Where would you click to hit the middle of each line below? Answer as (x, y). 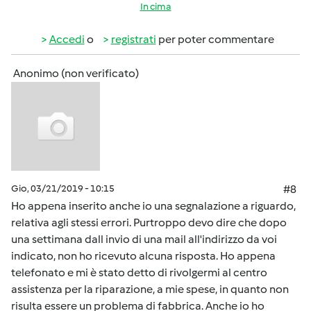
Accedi (67, 39)
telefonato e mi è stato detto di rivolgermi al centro (139, 272)
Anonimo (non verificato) (76, 73)
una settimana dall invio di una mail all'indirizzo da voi (144, 239)
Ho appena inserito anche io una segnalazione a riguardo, (153, 206)
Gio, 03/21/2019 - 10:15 (63, 188)
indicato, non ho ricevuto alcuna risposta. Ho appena (143, 256)
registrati (133, 39)
